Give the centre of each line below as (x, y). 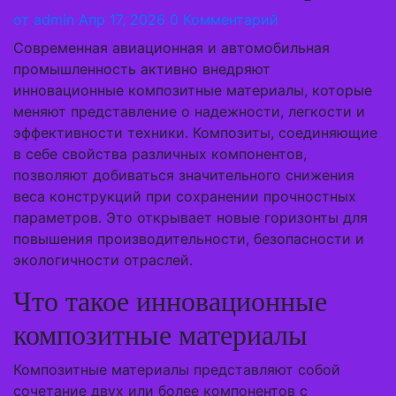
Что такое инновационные (170, 301)
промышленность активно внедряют (142, 69)
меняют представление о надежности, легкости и (189, 111)
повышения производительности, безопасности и (189, 239)
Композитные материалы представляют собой (177, 369)
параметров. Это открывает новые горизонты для (190, 217)
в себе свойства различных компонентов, (160, 154)
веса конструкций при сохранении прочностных (185, 196)
